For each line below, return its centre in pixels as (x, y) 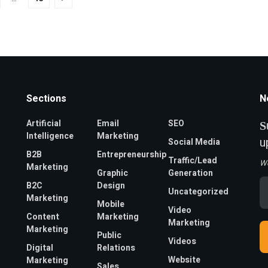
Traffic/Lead (192, 160)
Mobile (111, 204)
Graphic (113, 173)
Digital (40, 248)
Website (184, 260)
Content (43, 217)
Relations (116, 248)
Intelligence (50, 136)
